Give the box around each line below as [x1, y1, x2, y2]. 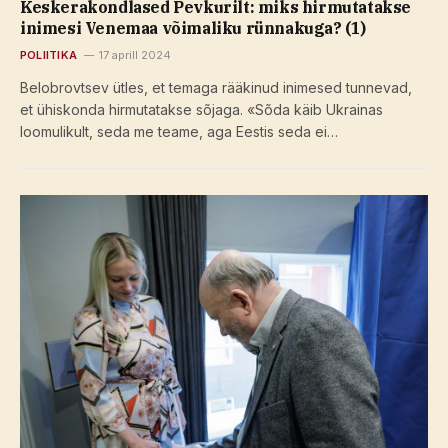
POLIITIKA [20, 47, 77, 62]
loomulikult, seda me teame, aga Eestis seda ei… [20, 122, 338, 140]
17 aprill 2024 [98, 47, 171, 62]
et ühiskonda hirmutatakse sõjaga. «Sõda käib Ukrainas [20, 100, 383, 118]
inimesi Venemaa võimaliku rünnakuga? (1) [20, 17, 367, 38]
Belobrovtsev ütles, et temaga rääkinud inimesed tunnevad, [20, 78, 412, 96]
